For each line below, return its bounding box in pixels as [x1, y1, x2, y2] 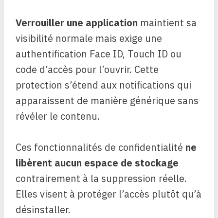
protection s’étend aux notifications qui [16, 78, 191, 91]
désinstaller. [16, 203, 71, 216]
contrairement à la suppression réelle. [16, 172, 187, 185]
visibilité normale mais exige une [16, 32, 162, 45]
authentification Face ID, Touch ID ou [16, 47, 182, 60]
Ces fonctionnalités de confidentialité [16, 141, 185, 154]
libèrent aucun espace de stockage [16, 156, 179, 169]
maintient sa [138, 16, 197, 29]
